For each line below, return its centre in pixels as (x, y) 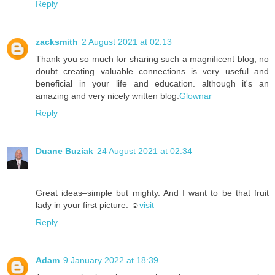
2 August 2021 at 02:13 (127, 42)
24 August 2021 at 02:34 (145, 151)
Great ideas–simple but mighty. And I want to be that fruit (152, 193)
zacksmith (57, 42)
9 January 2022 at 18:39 (111, 261)
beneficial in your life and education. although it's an (152, 84)
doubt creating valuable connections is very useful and (152, 72)
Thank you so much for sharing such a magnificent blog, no (152, 59)
